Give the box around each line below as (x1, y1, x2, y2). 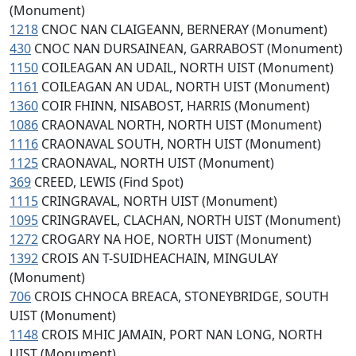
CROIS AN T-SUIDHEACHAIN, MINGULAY (41, 250, 278, 267)
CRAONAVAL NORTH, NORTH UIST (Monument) (41, 116, 322, 133)
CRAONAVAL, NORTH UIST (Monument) (41, 154, 274, 172)
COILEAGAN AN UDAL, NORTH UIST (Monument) (41, 78, 330, 95)
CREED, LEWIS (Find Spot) (34, 173, 184, 191)
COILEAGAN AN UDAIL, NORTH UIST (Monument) (41, 59, 334, 76)
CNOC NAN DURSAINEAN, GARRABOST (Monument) (34, 40, 342, 57)
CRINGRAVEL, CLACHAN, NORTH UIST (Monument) (41, 211, 341, 229)
